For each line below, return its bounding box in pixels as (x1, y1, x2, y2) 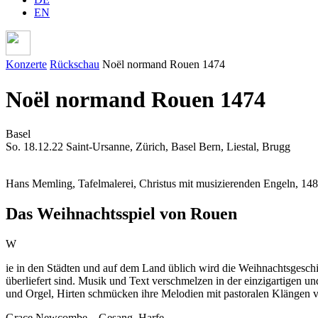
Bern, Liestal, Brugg (199, 141, 290, 153)
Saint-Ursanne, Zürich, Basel (66, 141, 196, 153)
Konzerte (6, 58, 47, 71)
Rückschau (50, 58, 99, 71)
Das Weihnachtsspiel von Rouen (6, 204, 237, 224)
